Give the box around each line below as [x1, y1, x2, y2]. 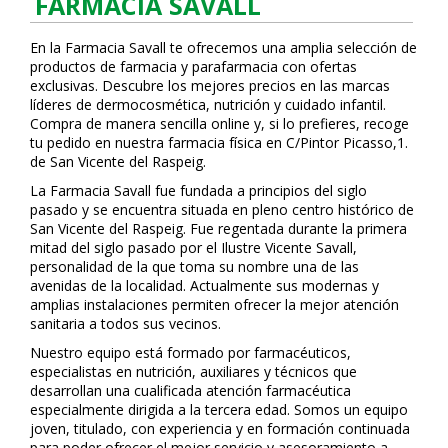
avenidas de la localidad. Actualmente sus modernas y [30, 275, 379, 295]
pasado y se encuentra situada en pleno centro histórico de [30, 199, 414, 219]
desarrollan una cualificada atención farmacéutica [30, 380, 351, 400]
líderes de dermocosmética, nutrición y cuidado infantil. [30, 94, 386, 114]
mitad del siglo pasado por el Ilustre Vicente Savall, [30, 237, 357, 257]
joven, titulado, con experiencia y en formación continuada [30, 418, 410, 438]
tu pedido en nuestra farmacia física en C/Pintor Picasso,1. [30, 132, 408, 152]
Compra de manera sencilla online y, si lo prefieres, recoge [30, 113, 409, 133]
